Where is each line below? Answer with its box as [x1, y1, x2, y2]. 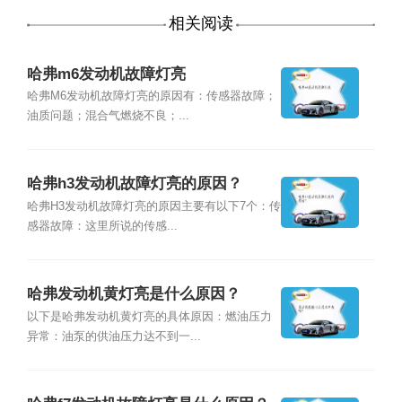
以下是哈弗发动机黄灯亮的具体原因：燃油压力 [26, 310, 272, 323]
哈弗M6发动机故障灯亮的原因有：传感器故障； [26, 89, 276, 102]
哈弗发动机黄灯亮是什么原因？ [26, 285, 240, 303]
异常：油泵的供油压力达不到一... [26, 329, 201, 343]
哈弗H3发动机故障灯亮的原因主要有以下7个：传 [26, 199, 281, 213]
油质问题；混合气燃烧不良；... [26, 109, 189, 122]
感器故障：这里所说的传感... [26, 219, 178, 232]
